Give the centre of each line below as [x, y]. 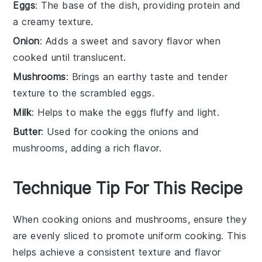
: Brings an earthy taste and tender [147, 76]
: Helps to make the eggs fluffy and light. [126, 112]
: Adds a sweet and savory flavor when [130, 41]
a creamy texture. [53, 21]
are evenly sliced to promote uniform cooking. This [130, 235]
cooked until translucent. [70, 57]
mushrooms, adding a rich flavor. [87, 148]
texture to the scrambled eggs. [84, 93]
